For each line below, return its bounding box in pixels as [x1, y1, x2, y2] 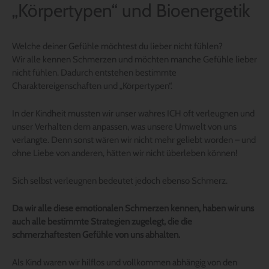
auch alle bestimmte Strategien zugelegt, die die [12, 216, 192, 227]
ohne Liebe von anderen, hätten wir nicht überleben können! [12, 147, 238, 159]
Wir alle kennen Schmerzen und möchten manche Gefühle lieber [12, 53, 257, 65]
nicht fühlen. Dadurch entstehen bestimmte [12, 67, 177, 78]
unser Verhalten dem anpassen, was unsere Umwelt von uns [12, 121, 237, 132]
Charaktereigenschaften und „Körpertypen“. [12, 80, 172, 91]
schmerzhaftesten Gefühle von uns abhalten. [12, 229, 180, 240]
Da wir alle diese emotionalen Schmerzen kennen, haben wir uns [12, 202, 254, 214]
